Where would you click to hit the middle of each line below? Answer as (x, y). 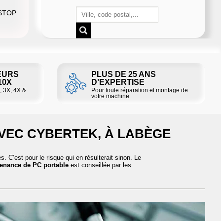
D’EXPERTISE (118, 82)
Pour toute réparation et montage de (139, 90)
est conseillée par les (100, 165)
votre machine (110, 96)
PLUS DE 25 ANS (123, 74)
